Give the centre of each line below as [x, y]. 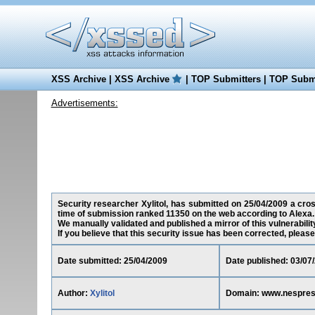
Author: [73, 293]
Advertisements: [84, 103]
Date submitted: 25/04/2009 [112, 261]
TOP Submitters [226, 79]
